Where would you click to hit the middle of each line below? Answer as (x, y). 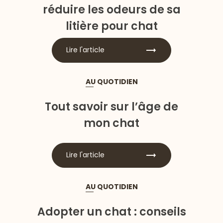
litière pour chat (111, 26)
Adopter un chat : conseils (111, 212)
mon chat (111, 123)
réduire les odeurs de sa (111, 10)
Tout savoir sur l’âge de (111, 107)
